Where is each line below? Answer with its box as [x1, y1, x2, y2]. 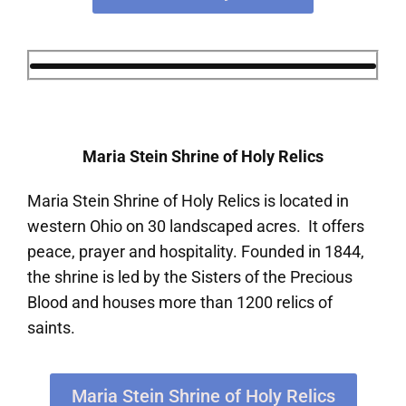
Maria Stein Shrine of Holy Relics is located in [27, 191, 349, 211]
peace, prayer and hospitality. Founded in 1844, [27, 242, 364, 262]
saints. [27, 318, 75, 338]
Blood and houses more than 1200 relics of [27, 293, 333, 313]
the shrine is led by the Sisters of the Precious [27, 267, 353, 287]
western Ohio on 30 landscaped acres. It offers [27, 217, 364, 237]
